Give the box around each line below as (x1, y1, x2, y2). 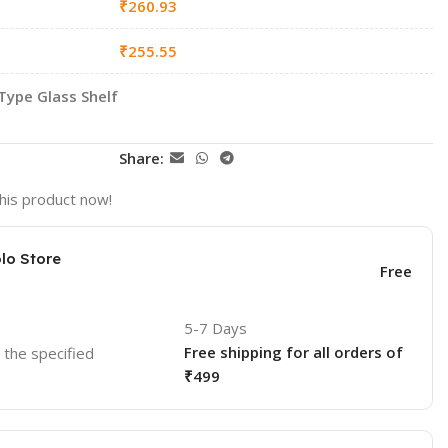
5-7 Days (183, 318, 247, 339)
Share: (119, 148, 165, 168)
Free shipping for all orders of (183, 342, 403, 363)
